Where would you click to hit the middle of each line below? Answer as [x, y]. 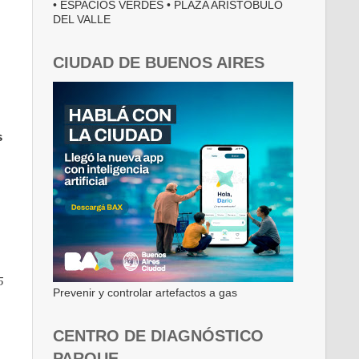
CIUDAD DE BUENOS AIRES [159, 63]
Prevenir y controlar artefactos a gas [145, 293]
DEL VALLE [82, 20]
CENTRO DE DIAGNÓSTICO [158, 336]
